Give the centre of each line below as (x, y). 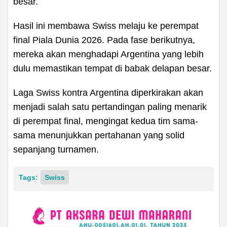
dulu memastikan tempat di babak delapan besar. (112, 68)
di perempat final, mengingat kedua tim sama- (106, 121)
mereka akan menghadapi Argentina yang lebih (108, 54)
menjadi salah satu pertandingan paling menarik (110, 107)
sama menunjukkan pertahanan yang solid (99, 135)
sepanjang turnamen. (56, 149)
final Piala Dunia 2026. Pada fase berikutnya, (104, 40)
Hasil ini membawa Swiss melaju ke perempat (106, 26)
